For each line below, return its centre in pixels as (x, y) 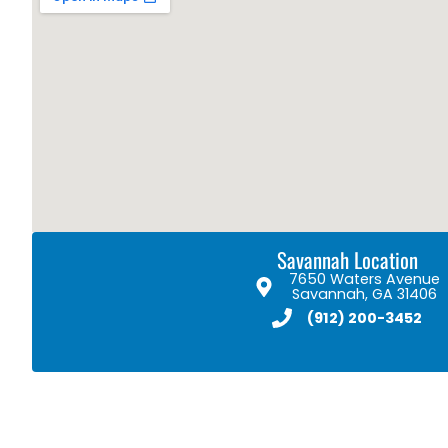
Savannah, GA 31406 (364, 294)
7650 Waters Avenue (364, 279)
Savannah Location (347, 260)
